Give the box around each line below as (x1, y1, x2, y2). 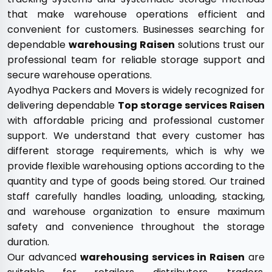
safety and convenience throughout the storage (7, 220, 265, 234)
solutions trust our (175, 38, 265, 52)
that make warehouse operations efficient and (7, 7, 265, 21)
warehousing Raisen (69, 38, 175, 52)
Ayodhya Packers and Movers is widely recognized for (7, 83, 265, 97)
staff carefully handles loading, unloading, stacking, (7, 189, 265, 203)
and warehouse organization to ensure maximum (7, 205, 265, 219)
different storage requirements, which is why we (7, 144, 265, 158)
